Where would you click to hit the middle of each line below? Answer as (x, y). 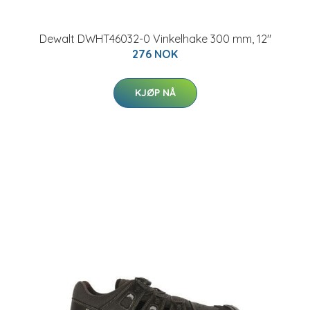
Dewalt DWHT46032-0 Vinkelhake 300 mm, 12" (155, 39)
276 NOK (155, 54)
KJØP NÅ (155, 93)
